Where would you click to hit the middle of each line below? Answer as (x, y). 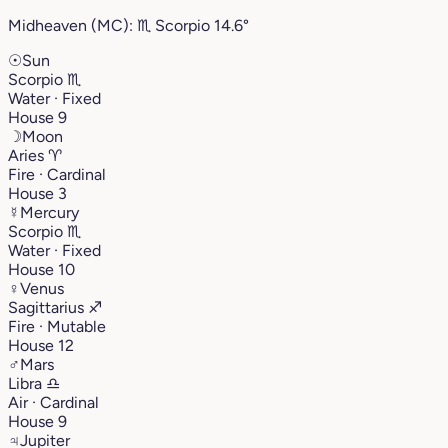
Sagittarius (48, 307)
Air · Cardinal (53, 402)
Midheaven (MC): (72, 25)
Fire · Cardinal (57, 174)
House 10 (41, 269)
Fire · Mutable (57, 326)
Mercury (49, 212)
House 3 (37, 193)
